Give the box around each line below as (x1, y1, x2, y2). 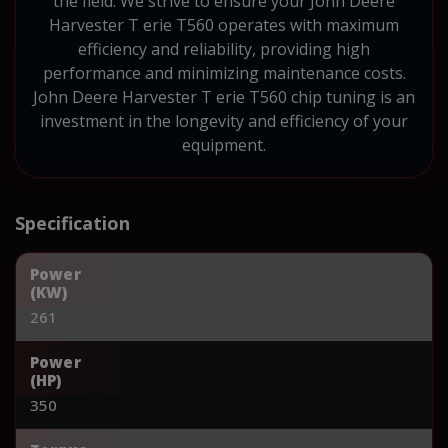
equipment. (182, 133, 266, 156)
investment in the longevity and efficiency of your (40, 109, 408, 132)
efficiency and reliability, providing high (78, 37, 370, 60)
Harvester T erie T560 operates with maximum (49, 13, 399, 36)
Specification (15, 210, 130, 235)
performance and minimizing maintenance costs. (42, 61, 406, 84)
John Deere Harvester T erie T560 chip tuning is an (33, 85, 415, 108)
